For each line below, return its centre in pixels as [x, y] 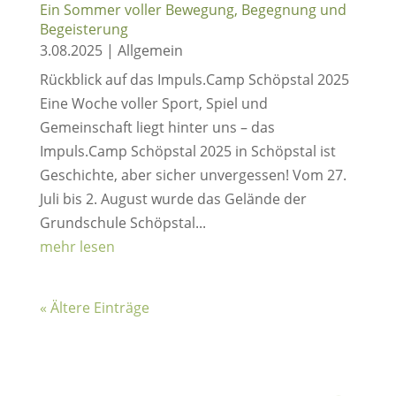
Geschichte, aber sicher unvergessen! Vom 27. [193, 175]
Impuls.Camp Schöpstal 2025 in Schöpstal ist [187, 151]
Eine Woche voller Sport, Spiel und [153, 103]
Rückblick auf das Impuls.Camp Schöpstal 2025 [194, 80]
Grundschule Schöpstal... [122, 223]
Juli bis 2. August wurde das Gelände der [173, 199]
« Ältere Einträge [94, 308]
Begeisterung [84, 29]
